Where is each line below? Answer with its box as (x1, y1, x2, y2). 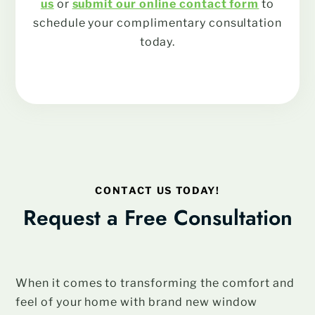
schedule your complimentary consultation (32, 15, 283, 30)
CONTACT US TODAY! (95, 184, 220, 196)
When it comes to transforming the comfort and (15, 276, 295, 290)
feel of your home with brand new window (15, 295, 258, 309)
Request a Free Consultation (22, 202, 292, 233)
